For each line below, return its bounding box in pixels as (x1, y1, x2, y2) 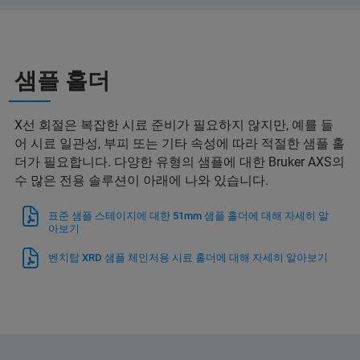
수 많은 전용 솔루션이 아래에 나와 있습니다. (14, 172, 268, 188)
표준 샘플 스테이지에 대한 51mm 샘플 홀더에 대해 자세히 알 (48, 209, 329, 222)
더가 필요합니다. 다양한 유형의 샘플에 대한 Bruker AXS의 (14, 153, 345, 170)
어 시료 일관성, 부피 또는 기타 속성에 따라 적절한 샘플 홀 (14, 135, 345, 151)
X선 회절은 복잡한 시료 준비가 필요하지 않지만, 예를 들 (14, 117, 333, 133)
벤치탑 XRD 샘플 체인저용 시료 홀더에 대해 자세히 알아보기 (48, 251, 328, 264)
